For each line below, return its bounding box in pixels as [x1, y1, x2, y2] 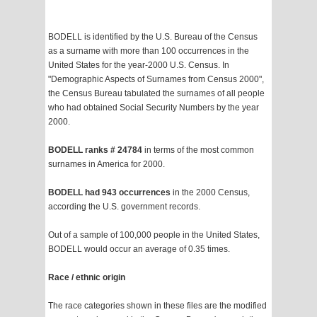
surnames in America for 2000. [48, 159, 165, 170]
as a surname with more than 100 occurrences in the [48, 46, 249, 57]
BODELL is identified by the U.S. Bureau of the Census [48, 32, 258, 42]
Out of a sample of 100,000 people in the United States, [48, 230, 260, 241]
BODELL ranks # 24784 [48, 145, 144, 156]
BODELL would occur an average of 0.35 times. [48, 244, 230, 255]
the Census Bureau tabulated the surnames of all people [48, 88, 265, 99]
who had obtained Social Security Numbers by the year [48, 103, 259, 113]
